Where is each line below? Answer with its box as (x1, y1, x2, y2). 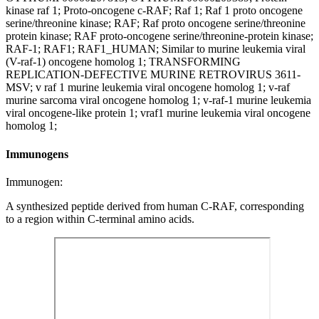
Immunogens (6, 147, 68, 160)
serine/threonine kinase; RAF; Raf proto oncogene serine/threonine (6, 17, 305, 30)
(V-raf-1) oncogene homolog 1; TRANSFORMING (6, 56, 241, 68)
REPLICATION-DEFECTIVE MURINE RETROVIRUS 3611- (6, 68, 300, 81)
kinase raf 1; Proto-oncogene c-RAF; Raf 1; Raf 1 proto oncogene (6, 4, 303, 17)
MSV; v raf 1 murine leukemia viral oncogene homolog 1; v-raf (6, 81, 290, 94)
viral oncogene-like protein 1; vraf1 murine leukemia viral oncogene (6, 107, 310, 120)
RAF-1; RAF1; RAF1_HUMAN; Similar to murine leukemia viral (6, 43, 305, 56)
